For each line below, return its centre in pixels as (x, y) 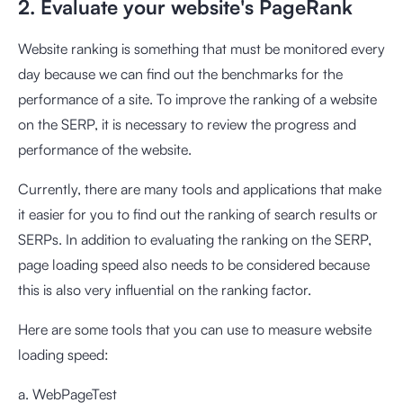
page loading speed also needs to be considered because (194, 264)
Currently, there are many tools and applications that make (200, 189)
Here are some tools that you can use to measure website (195, 329)
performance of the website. (105, 149)
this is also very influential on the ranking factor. (165, 290)
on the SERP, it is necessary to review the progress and (187, 124)
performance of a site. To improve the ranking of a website (197, 99)
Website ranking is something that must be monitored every (201, 49)
